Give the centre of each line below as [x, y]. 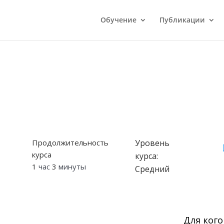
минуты [71, 167]
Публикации [182, 20]
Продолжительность [70, 143]
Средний [152, 169]
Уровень [152, 143]
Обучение [118, 20]
